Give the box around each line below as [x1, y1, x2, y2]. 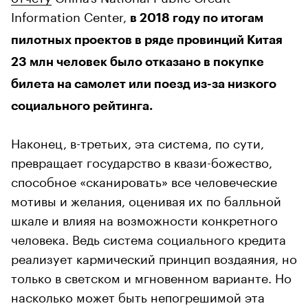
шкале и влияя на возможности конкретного [11, 208, 278, 228]
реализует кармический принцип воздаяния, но [11, 247, 297, 267]
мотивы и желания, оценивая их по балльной [11, 189, 281, 209]
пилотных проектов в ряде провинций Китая [11, 33, 283, 46]
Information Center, [11, 5, 130, 25]
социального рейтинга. [11, 99, 153, 112]
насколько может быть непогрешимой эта [11, 285, 265, 305]
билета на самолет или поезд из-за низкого [11, 77, 276, 90]
